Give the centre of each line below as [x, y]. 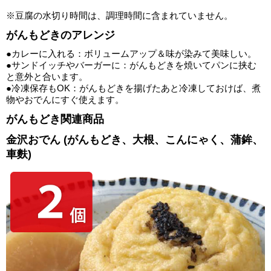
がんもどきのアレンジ [60, 35]
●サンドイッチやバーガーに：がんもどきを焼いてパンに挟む [131, 65]
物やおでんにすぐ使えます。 [65, 100]
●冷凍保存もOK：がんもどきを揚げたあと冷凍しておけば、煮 [133, 88]
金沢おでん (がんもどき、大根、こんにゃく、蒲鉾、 [135, 140]
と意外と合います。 [47, 77]
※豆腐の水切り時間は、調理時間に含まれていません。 [119, 16]
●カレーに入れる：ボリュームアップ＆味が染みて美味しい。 [131, 54]
